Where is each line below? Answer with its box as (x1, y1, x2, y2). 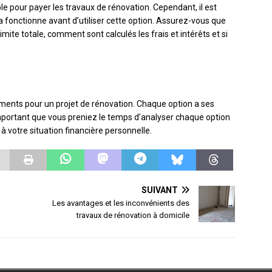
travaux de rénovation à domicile (76, 211, 190, 220)
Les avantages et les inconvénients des (52, 199, 190, 208)
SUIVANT (141, 185, 178, 195)
